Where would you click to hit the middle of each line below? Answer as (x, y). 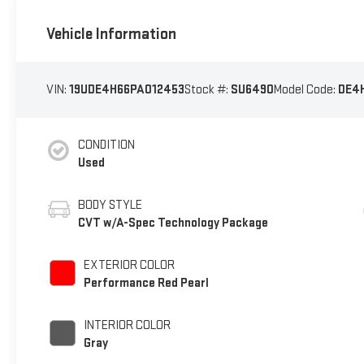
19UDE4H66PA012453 (126, 89)
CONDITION (106, 145)
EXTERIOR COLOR (129, 265)
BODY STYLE (110, 205)
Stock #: (207, 89)
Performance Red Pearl (146, 283)
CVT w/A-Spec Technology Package (173, 223)
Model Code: (305, 89)
